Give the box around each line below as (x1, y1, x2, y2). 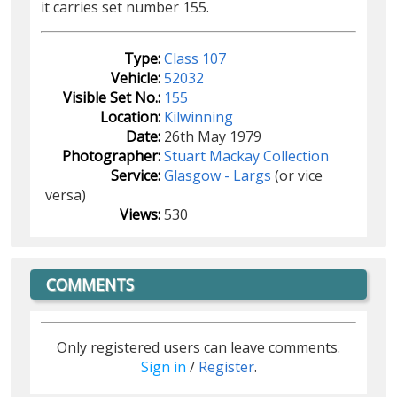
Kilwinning (164, 106, 233, 127)
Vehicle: (111, 67, 160, 88)
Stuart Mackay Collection (164, 145, 329, 166)
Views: (120, 204, 160, 224)
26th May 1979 (164, 126, 261, 146)
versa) (45, 184, 86, 205)
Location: (100, 106, 160, 127)
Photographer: (62, 145, 160, 166)
